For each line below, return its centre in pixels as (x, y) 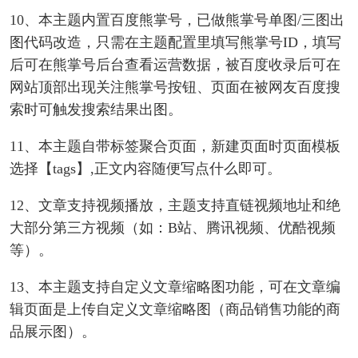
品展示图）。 (53, 332)
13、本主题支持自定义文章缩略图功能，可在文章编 (175, 287)
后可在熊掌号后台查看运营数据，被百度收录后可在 (175, 65)
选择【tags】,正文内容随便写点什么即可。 (145, 169)
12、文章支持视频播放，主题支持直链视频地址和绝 (175, 206)
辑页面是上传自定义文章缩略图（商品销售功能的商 (175, 310)
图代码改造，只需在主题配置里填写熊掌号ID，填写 (175, 43)
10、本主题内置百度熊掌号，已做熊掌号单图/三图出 (177, 20)
